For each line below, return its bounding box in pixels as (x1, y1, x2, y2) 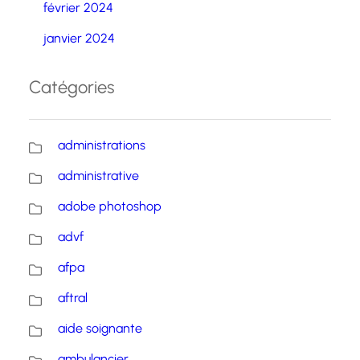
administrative (58, 168, 139, 184)
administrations (58, 137, 145, 153)
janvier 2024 (43, 31, 115, 47)
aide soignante (58, 321, 142, 337)
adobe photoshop (58, 198, 162, 215)
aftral (58, 290, 88, 306)
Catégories (29, 76, 114, 99)
